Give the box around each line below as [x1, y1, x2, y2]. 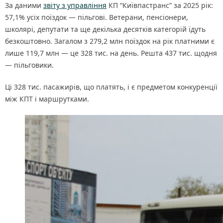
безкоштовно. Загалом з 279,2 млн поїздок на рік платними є [5, 36, 215, 46]
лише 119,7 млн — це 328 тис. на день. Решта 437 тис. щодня [5, 48, 217, 58]
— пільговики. [5, 60, 54, 70]
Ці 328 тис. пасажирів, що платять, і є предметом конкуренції [5, 82, 218, 92]
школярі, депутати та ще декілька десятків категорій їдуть [5, 24, 206, 34]
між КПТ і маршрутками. [5, 94, 89, 104]
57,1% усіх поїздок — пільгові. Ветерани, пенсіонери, [5, 12, 188, 22]
